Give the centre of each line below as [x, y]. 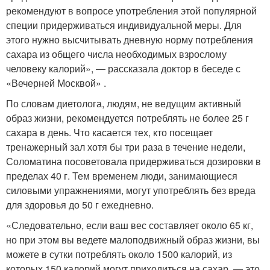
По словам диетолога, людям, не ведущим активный [124, 103]
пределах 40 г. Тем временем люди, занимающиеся [122, 175]
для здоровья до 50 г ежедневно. [80, 204]
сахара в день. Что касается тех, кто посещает [109, 132]
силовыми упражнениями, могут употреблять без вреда [131, 190]
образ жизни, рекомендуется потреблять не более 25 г [127, 118]
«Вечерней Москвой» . [56, 83]
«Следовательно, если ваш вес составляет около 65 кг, [130, 225]
